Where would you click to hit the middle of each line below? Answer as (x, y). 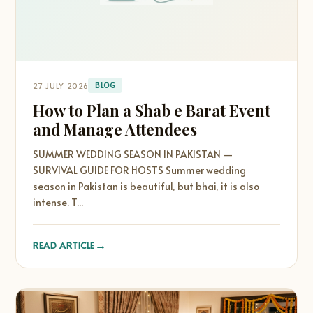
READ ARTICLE (64, 245)
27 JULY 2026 (61, 85)
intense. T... (58, 202)
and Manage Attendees (115, 129)
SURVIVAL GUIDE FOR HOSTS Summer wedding (140, 170)
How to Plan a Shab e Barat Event (152, 110)
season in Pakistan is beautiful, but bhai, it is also (146, 186)
